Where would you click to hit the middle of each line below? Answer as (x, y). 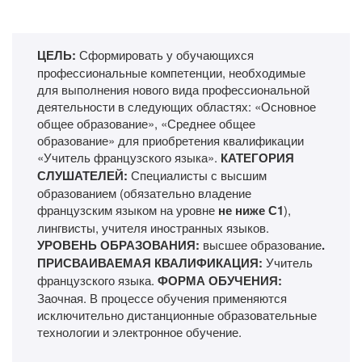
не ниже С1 (251, 210)
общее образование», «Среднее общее (146, 123)
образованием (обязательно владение (144, 192)
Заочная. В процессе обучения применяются (162, 297)
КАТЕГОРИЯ (257, 157)
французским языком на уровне (128, 209)
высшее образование (262, 244)
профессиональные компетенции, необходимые (171, 72)
